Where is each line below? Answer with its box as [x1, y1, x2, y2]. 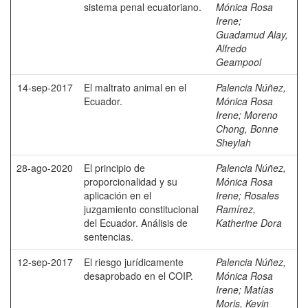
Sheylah [216, 135, 251, 149]
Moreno [244, 108, 278, 122]
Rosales [244, 188, 279, 202]
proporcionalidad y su [84, 175, 177, 188]
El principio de [84, 161, 145, 175]
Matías [244, 283, 274, 296]
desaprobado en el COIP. [84, 269, 193, 283]
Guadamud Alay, [216, 27, 288, 41]
